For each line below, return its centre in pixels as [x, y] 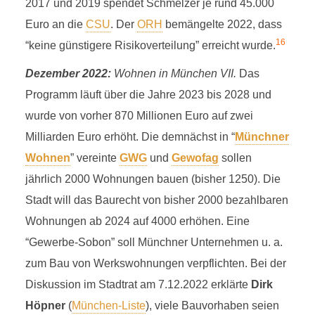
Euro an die [55, 24]
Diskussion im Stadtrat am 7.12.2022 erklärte [138, 284]
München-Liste [108, 306]
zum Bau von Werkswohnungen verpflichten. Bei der [155, 263]
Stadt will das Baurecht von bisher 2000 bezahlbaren [156, 200]
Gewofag [195, 158]
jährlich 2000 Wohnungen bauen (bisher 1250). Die [153, 179]
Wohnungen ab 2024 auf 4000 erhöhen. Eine [137, 221]
